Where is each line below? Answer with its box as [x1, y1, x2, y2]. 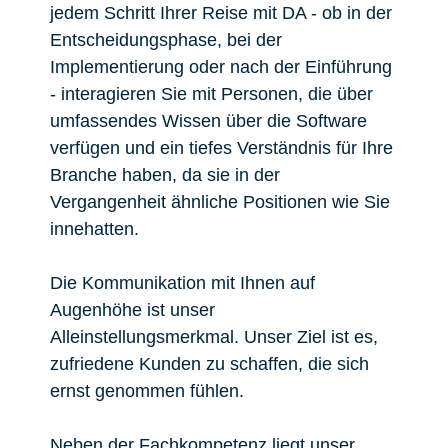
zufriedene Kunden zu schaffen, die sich [50, 354, 369, 374]
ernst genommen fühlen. [50, 381, 244, 401]
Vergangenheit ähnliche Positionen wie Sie [50, 192, 390, 212]
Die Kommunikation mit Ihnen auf [50, 273, 315, 293]
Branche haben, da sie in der [50, 165, 280, 185]
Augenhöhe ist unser [50, 300, 215, 320]
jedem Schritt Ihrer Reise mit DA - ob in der [50, 3, 392, 23]
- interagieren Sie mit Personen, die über [50, 84, 373, 104]
